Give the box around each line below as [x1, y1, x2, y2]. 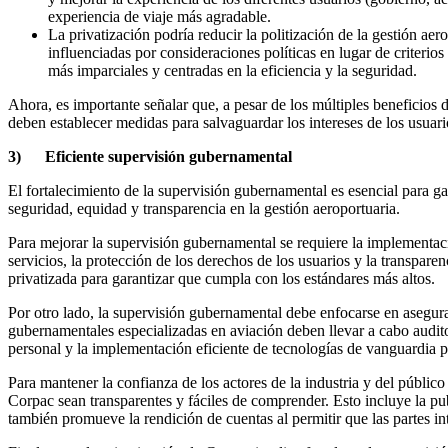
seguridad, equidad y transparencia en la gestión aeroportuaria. [8, 199, 400, 217]
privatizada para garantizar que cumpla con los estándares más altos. [8, 269, 435, 287]
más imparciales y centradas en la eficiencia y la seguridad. [48, 61, 417, 79]
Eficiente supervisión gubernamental [45, 147, 292, 165]
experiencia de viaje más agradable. [48, 7, 271, 25]
